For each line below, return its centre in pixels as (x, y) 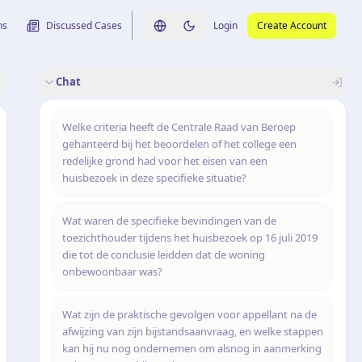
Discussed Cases (84, 25)
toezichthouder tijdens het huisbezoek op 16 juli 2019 (190, 238)
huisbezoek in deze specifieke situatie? (154, 178)
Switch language (204, 32)
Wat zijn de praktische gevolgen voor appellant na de (189, 314)
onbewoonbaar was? (112, 271)
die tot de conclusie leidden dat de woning (164, 255)
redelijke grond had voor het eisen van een (165, 161)
